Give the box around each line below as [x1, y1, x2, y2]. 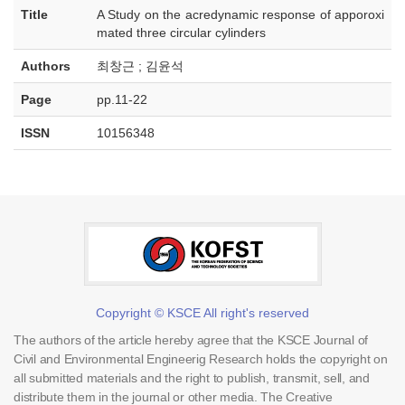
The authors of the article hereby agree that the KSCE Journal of [14, 333, 368, 347]
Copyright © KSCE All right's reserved [96, 306, 309, 320]
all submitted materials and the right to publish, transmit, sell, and [14, 371, 370, 385]
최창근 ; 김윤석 [97, 59, 184, 73]
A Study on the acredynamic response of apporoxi [97, 7, 384, 22]
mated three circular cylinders [97, 25, 266, 40]
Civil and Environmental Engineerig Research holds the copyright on [14, 352, 388, 366]
